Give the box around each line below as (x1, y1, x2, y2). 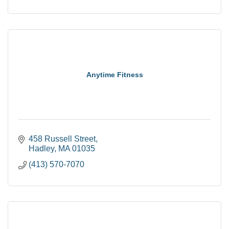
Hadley (29, 144, 54, 153)
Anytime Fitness (86, 71, 143, 79)
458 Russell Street (29, 134, 96, 143)
